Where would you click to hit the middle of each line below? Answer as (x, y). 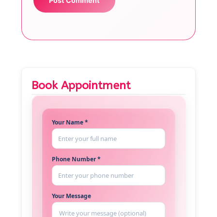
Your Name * (70, 122)
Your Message (71, 196)
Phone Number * (76, 159)
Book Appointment (81, 85)
